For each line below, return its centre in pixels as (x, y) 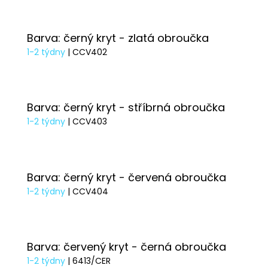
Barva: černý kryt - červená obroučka (127, 177)
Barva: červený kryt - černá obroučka (127, 247)
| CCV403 (87, 122)
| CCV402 (87, 52)
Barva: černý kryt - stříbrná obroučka (126, 108)
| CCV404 (88, 191)
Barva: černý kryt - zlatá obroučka (118, 38)
